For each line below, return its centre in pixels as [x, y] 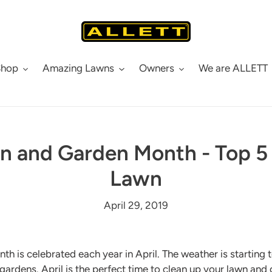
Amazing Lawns [78, 68]
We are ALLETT [233, 68]
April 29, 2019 [136, 205]
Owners [156, 68]
